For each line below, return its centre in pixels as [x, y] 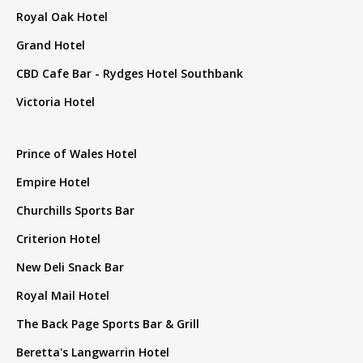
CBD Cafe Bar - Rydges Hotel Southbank [130, 74]
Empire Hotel [53, 182]
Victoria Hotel [56, 102]
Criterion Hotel [58, 239]
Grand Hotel [51, 45]
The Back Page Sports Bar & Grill [108, 324]
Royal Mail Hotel [63, 296]
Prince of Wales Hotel [77, 154]
